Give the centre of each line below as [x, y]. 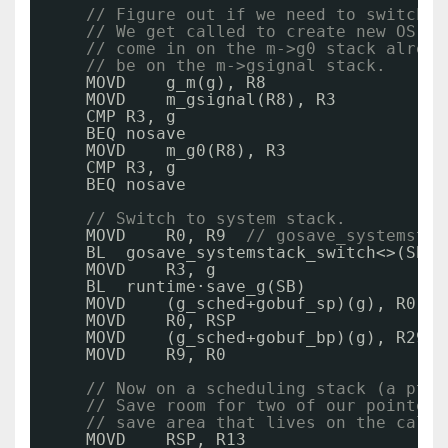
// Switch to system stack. [216, 218]
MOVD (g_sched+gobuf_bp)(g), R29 [256, 337]
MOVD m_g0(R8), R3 [186, 150]
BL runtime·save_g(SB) [196, 286]
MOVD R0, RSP [161, 320]
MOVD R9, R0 [156, 354]
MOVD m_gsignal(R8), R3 [211, 99]
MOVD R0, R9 [166, 235]
